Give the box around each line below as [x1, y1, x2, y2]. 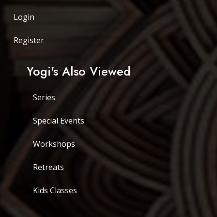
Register [14, 35, 44, 46]
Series [33, 92, 55, 103]
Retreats [33, 162, 64, 172]
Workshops [33, 139, 75, 149]
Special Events [33, 115, 84, 126]
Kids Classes [33, 185, 77, 196]
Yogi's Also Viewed [27, 62, 131, 80]
